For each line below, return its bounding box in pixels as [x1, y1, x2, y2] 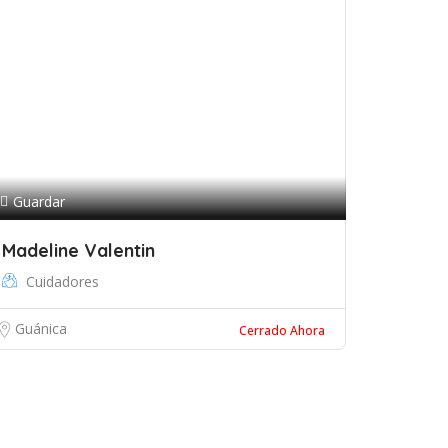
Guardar [13, 192, 65, 211]
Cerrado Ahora [239, 322, 325, 339]
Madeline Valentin [2, 239, 155, 262]
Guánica [15, 319, 67, 338]
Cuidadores [26, 272, 99, 291]
